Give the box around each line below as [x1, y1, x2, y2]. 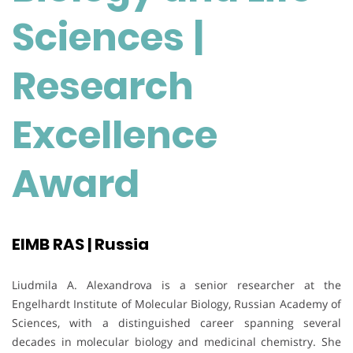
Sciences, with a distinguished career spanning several [12, 314, 341, 330]
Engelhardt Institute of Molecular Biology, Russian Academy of [12, 295, 341, 311]
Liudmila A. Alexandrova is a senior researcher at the [12, 277, 341, 292]
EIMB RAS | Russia [12, 233, 149, 256]
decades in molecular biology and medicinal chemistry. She [12, 333, 341, 349]
